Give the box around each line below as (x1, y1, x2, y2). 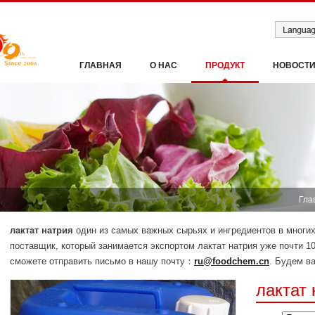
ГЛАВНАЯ (79, 60, 122, 70)
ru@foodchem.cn (194, 256, 269, 266)
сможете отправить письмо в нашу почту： (10, 256, 194, 266)
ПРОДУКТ (205, 60, 245, 70)
